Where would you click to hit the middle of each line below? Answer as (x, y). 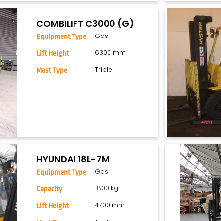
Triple (103, 70)
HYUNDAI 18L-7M (73, 159)
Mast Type (52, 71)
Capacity (50, 189)
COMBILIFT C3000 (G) (86, 24)
